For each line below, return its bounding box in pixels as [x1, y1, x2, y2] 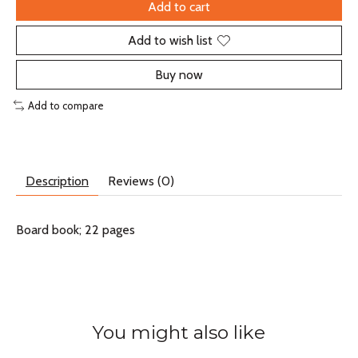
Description [26, 173, 89, 189]
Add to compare [27, 99, 104, 113]
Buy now [155, 67, 203, 83]
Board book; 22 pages [16, 221, 135, 237]
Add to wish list [128, 33, 213, 49]
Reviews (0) [108, 173, 174, 189]
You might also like [93, 320, 265, 344]
